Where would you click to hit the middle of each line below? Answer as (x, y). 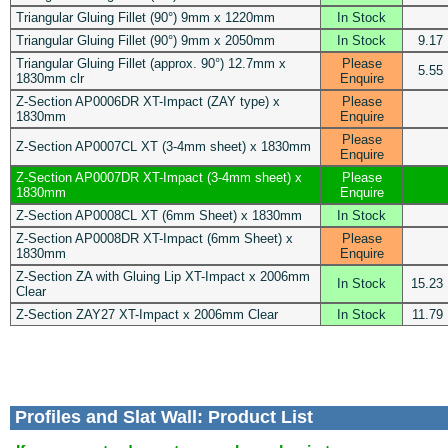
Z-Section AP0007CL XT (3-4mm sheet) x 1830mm (163, 146)
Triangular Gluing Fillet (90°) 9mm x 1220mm (145, 17)
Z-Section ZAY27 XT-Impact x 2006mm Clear (146, 314)
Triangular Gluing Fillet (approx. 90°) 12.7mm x (150, 63)
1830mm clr (49, 78)
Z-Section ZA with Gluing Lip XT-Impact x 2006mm (162, 276)
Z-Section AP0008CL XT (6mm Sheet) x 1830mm (158, 215)
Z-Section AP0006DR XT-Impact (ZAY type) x (147, 101)
